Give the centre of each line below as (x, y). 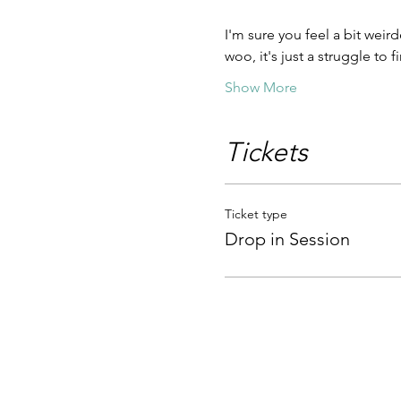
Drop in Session (287, 239)
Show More (260, 87)
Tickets (266, 152)
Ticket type (256, 214)
